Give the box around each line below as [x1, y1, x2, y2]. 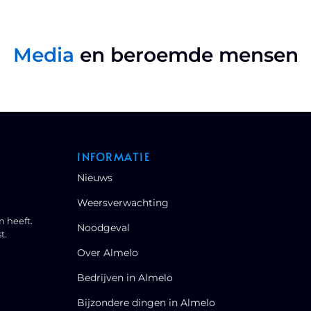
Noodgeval [77, 221, 131, 235]
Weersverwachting [77, 196, 169, 210]
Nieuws [77, 171, 113, 185]
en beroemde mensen [79, 43, 299, 67]
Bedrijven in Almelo [77, 271, 174, 285]
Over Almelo [77, 246, 139, 260]
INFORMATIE [77, 149, 151, 165]
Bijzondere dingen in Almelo [77, 296, 216, 310]
